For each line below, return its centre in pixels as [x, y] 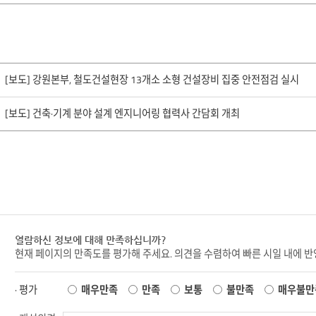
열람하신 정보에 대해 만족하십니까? [90, 240]
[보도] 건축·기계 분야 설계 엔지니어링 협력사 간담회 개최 [122, 114]
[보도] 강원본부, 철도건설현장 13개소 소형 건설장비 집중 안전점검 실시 [152, 80]
